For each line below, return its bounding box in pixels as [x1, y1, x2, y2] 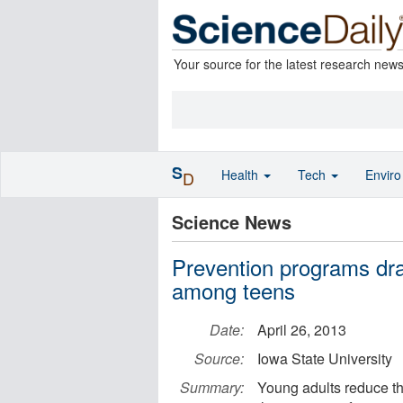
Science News [172, 209, 291, 235]
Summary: [180, 377, 244, 398]
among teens [172, 274, 295, 306]
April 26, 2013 [257, 319, 346, 340]
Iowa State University [257, 348, 392, 369]
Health [221, 166, 262, 184]
